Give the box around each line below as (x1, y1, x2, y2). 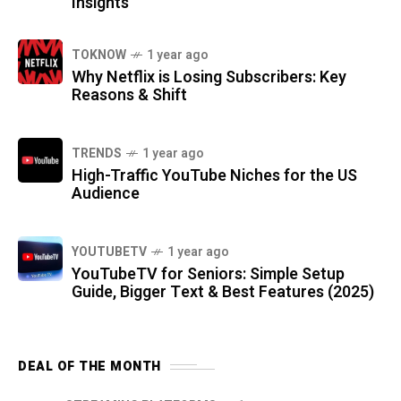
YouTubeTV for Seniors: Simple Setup (72, 262, 345, 287)
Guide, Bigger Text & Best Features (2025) (72, 280, 374, 305)
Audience (72, 182, 140, 207)
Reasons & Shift (72, 83, 187, 108)
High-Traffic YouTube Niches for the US (72, 164, 357, 189)
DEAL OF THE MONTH (18, 357, 161, 377)
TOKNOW (72, 46, 126, 65)
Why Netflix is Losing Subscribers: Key (72, 65, 346, 90)
